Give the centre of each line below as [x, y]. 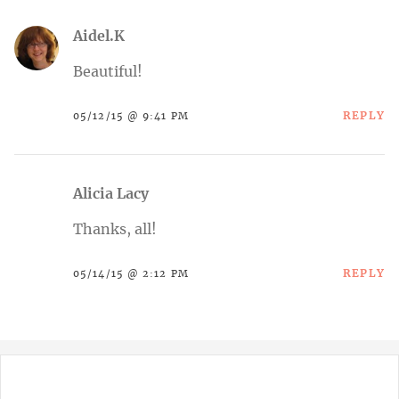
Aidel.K [99, 36]
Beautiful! [108, 72]
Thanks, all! [115, 229]
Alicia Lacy [111, 194]
